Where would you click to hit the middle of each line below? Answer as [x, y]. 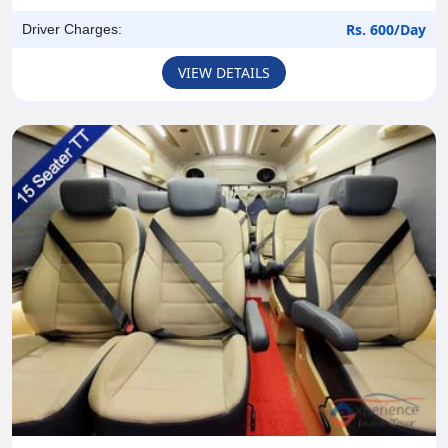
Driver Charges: [72, 29]
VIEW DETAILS [224, 73]
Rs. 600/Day [386, 30]
